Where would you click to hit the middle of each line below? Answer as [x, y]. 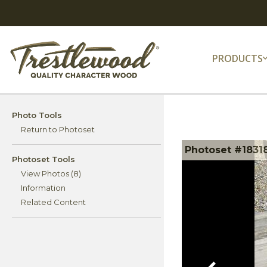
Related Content [53, 202]
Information [43, 188]
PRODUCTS [238, 58]
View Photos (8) [51, 174]
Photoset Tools [44, 159]
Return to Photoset [58, 130]
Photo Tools [37, 115]
